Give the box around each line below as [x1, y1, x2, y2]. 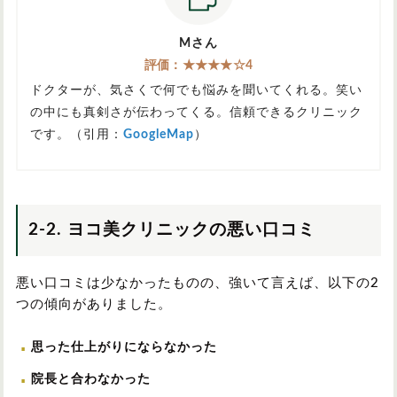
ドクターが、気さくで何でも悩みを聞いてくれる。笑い [30, 84, 362, 97]
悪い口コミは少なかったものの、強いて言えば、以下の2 [16, 276, 379, 291]
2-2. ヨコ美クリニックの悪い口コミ [28, 222, 315, 239]
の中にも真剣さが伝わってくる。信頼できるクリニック [30, 106, 362, 120]
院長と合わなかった [31, 373, 151, 386]
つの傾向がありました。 [16, 298, 172, 312]
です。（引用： [30, 128, 123, 142]
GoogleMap [123, 128, 194, 142]
